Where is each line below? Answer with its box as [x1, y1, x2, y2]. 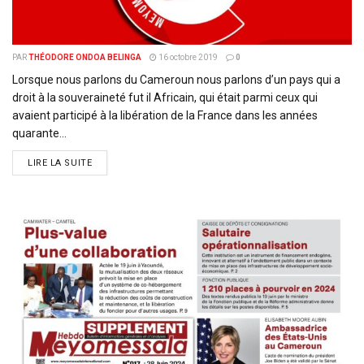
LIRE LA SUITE [28, 158, 93, 168]
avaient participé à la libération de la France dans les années [12, 109, 318, 122]
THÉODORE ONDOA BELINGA [28, 53, 141, 62]
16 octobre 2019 [157, 53, 218, 62]
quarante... [12, 127, 67, 140]
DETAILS [91, 157, 131, 167]
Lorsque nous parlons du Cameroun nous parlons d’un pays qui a [12, 73, 340, 86]
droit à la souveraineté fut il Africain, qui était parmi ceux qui [12, 91, 318, 104]
